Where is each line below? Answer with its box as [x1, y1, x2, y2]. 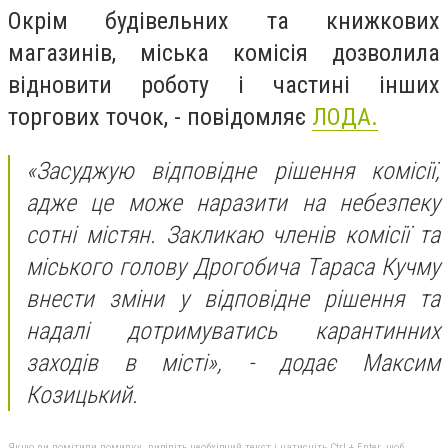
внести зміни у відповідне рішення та [26, 284, 440, 313]
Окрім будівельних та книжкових [8, 7, 440, 36]
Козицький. [26, 380, 138, 409]
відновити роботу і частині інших [8, 71, 440, 100]
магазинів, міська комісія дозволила [8, 39, 440, 68]
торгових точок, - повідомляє [8, 103, 312, 132]
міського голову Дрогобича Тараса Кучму [26, 252, 440, 281]
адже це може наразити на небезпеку [26, 188, 440, 217]
